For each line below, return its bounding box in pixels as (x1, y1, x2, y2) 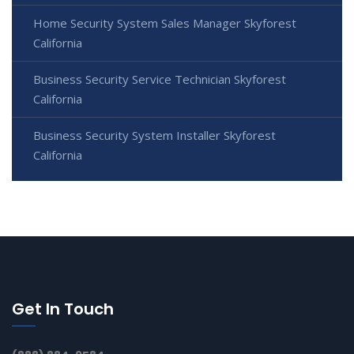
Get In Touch (12, 297, 114, 320)
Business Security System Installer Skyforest (33, 126, 276, 143)
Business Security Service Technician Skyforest (33, 70, 286, 87)
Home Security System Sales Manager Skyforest (33, 14, 296, 31)
